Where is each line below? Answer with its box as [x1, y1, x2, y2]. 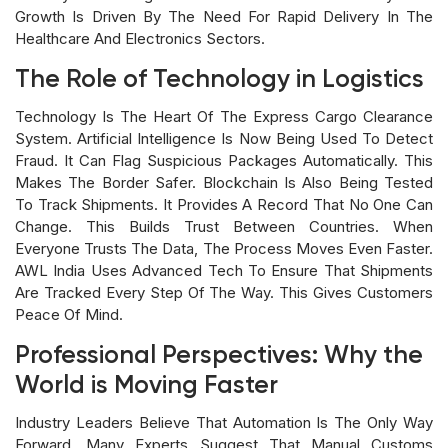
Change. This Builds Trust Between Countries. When [15, 216, 433, 236]
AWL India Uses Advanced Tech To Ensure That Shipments [15, 260, 433, 280]
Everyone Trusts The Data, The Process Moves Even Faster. [15, 238, 433, 258]
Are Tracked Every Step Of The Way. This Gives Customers [15, 282, 433, 302]
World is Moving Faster [15, 373, 278, 399]
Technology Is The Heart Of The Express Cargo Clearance [15, 106, 433, 126]
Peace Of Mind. [15, 304, 123, 324]
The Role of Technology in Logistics [15, 67, 424, 93]
